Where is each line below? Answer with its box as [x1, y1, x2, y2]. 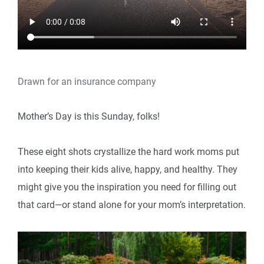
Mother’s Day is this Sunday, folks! [18, 110, 160, 122]
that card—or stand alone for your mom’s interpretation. [18, 199, 246, 210]
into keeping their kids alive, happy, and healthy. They [18, 163, 237, 175]
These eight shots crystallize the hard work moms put [18, 146, 239, 157]
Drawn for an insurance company [18, 75, 156, 87]
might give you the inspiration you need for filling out [18, 181, 236, 193]
